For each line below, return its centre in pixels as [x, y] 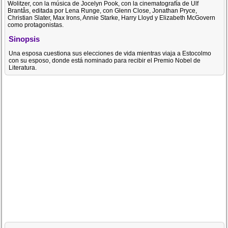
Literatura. [23, 67]
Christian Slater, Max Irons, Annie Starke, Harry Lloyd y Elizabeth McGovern [112, 18]
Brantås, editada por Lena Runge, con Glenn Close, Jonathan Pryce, [103, 11]
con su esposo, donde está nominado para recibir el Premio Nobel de [105, 60]
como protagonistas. [36, 25]
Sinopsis [24, 39]
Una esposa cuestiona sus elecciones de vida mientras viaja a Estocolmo [110, 53]
